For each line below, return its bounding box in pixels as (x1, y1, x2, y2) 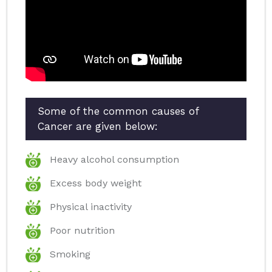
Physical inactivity (50, 201, 132, 213)
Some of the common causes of (38, 105, 199, 118)
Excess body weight (50, 177, 141, 189)
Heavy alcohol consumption (50, 154, 179, 166)
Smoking (50, 248, 90, 260)
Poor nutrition (50, 225, 115, 237)
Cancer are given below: (38, 120, 158, 133)
